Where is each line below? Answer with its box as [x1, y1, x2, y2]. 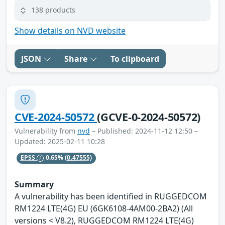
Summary [15, 178, 54, 190]
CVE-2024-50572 [15, 109, 97, 124]
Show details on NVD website [15, 25, 126, 36]
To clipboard [110, 53, 159, 64]
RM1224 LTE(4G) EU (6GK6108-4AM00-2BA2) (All [15, 202, 193, 214]
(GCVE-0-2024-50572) [97, 109, 201, 124]
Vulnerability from [15, 126, 77, 136]
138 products [31, 5, 75, 15]
